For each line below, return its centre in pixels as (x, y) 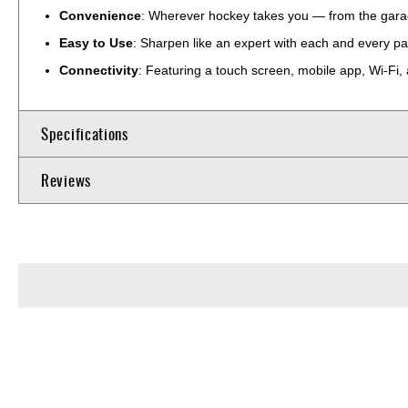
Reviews (66, 179)
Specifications (85, 133)
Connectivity (99, 70)
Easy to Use (96, 42)
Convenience (100, 15)
